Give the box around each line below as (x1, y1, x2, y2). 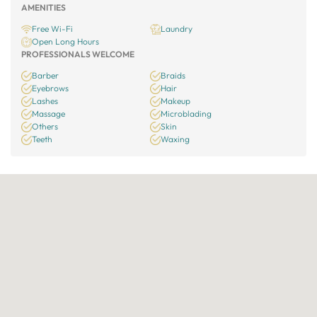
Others (32, 121, 58, 132)
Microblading (161, 108, 212, 119)
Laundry (161, 23, 193, 34)
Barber (32, 70, 59, 81)
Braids (161, 70, 186, 81)
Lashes (32, 96, 58, 106)
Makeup (161, 96, 191, 106)
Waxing (161, 134, 190, 144)
